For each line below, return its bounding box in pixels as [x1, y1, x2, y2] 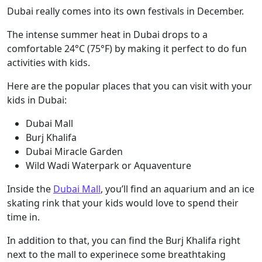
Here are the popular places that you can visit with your [7, 80, 252, 92]
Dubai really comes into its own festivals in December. [7, 5, 244, 18]
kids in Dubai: [7, 94, 67, 106]
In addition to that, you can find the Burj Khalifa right [7, 234, 240, 247]
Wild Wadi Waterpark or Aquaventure [26, 159, 191, 172]
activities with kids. [7, 56, 90, 69]
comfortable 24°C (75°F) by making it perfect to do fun [7, 42, 247, 55]
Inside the [7, 182, 53, 195]
